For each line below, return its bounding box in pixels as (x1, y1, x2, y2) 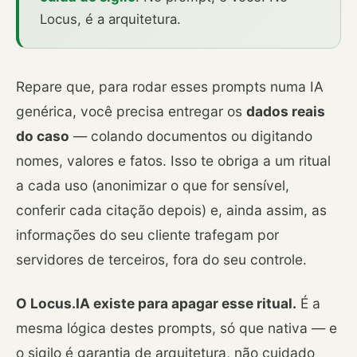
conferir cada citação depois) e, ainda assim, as (16, 202, 327, 219)
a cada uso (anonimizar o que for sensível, (16, 177, 289, 194)
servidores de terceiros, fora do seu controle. (16, 251, 307, 269)
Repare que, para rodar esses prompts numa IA (16, 78, 324, 96)
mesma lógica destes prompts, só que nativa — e (16, 320, 337, 337)
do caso (16, 127, 69, 145)
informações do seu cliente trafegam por (16, 226, 279, 244)
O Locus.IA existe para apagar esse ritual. (16, 295, 296, 312)
